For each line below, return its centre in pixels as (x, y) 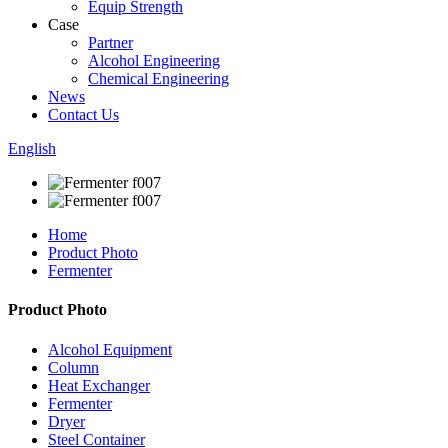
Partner (110, 42)
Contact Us (83, 114)
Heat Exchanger (99, 385)
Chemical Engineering (158, 78)
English (32, 148)
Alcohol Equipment (110, 349)
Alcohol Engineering (154, 60)
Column (73, 367)
